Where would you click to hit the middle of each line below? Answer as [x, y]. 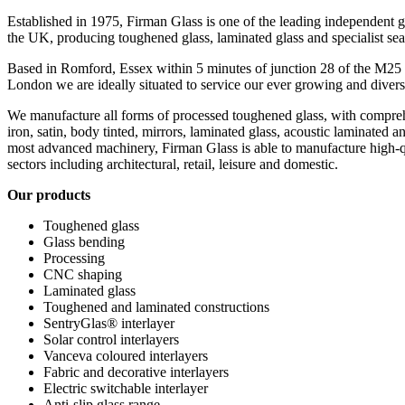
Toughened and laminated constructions [156, 306]
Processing [74, 258]
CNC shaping [83, 274]
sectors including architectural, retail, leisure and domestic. [173, 164]
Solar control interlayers [111, 339]
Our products [49, 194]
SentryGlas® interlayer [109, 323]
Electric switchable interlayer [126, 388]
